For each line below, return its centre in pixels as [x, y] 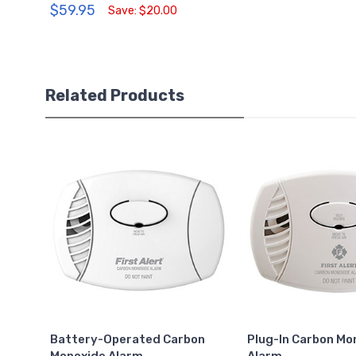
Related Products [115, 95]
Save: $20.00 [143, 10]
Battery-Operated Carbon [128, 340]
